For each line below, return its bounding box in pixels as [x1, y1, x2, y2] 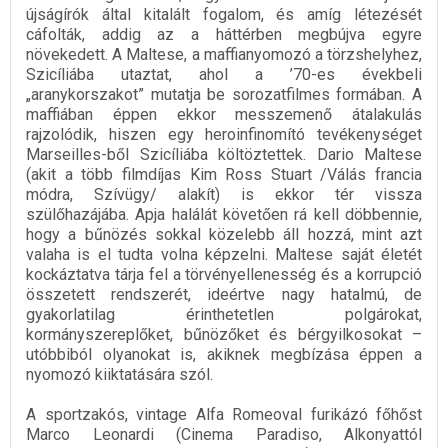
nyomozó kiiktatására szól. [26, 365, 213, 385]
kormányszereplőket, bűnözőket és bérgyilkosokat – [26, 325, 422, 345]
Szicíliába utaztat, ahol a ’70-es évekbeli [26, 65, 422, 85]
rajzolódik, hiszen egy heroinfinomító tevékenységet [26, 125, 422, 145]
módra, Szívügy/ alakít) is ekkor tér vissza [26, 185, 422, 205]
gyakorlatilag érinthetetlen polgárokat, [26, 305, 422, 325]
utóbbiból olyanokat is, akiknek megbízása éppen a [26, 345, 422, 365]
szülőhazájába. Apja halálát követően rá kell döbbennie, [26, 205, 422, 225]
